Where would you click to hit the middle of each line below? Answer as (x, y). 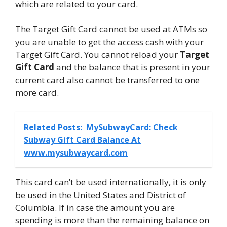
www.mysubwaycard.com (76, 152)
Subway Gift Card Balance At (82, 140)
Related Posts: (53, 127)
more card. (37, 93)
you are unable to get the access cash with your (109, 42)
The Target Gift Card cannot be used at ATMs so (111, 29)
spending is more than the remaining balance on (112, 220)
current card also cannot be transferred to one (107, 80)
